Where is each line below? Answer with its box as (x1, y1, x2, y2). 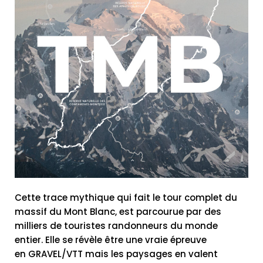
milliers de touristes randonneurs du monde (15, 219, 218, 232)
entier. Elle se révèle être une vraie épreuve (15, 233, 207, 246)
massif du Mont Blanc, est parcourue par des (15, 205, 221, 218)
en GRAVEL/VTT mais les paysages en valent (15, 247, 218, 260)
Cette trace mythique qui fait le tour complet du (15, 191, 237, 204)
